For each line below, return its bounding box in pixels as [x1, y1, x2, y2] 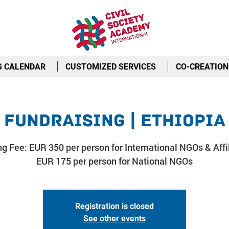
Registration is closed [75, 201, 154, 211]
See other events [83, 214, 146, 223]
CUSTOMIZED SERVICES [65, 62, 156, 72]
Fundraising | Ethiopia [4, 110, 225, 131]
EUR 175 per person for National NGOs [36, 155, 193, 167]
